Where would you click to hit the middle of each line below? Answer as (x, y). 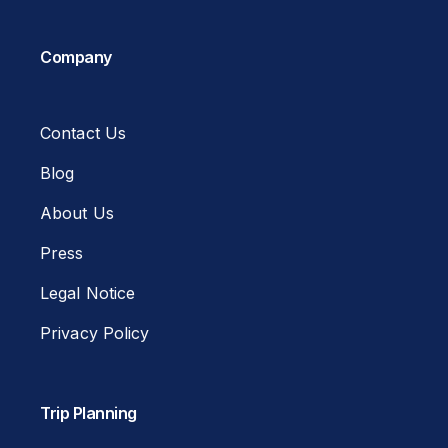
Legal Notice (88, 293)
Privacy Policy (95, 333)
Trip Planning (88, 413)
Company (76, 56)
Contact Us (83, 133)
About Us (77, 213)
